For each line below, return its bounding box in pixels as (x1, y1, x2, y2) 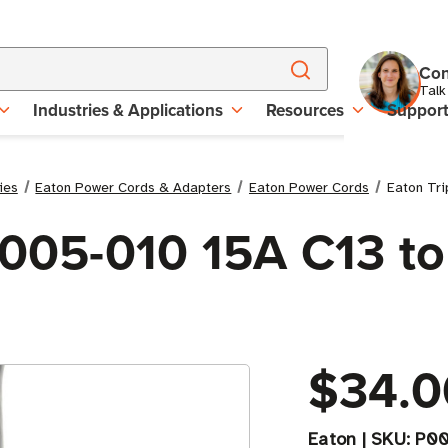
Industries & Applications (33, 98, 223, 122)
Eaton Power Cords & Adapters (35, 179, 232, 196)
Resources (266, 98, 344, 122)
